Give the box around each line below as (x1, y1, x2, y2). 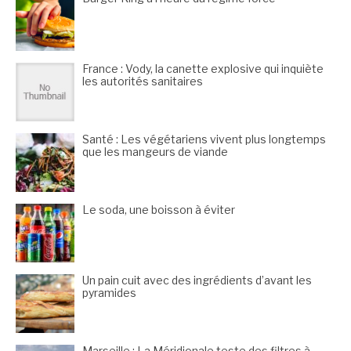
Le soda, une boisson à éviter (82, 203, 235, 217)
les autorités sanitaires (82, 74, 203, 89)
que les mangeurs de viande (82, 145, 228, 159)
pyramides (82, 286, 136, 300)
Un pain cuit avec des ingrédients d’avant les (82, 273, 312, 288)
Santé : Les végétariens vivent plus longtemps (82, 132, 326, 147)
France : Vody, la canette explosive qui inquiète (82, 62, 324, 76)
